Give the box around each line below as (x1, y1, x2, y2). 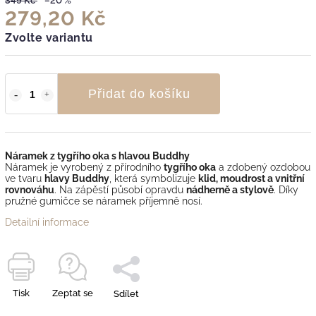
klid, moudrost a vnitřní (198, 172, 305, 184)
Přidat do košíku (87, 86, 190, 101)
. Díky (274, 183, 298, 195)
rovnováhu (5, 183, 54, 195)
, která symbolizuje (109, 172, 198, 184)
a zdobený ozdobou (216, 161, 310, 173)
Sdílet (114, 288, 139, 299)
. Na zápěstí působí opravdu (54, 183, 186, 195)
